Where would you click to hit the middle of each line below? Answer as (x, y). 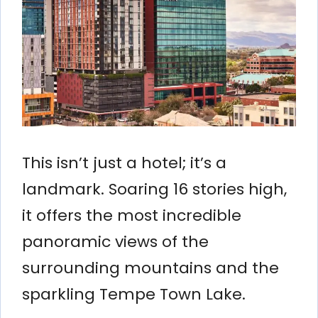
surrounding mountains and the (150, 268)
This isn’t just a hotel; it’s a (124, 163)
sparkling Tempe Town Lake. (134, 294)
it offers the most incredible (132, 215)
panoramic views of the (115, 241)
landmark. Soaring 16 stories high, (154, 189)
